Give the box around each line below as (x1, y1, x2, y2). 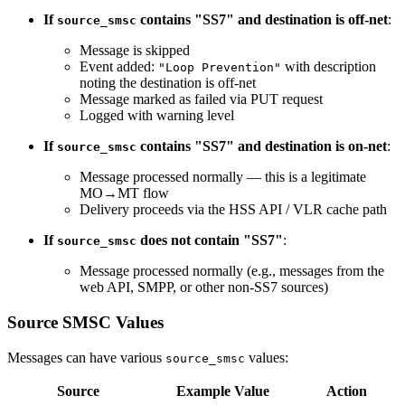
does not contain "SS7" (137, 232, 283, 249)
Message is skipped (80, 42, 190, 59)
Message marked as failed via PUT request (80, 91, 323, 108)
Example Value (175, 382, 269, 399)
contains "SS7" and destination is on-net (137, 138, 387, 155)
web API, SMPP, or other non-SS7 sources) (80, 279, 328, 296)
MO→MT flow (80, 185, 169, 202)
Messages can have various (7, 349, 165, 365)
